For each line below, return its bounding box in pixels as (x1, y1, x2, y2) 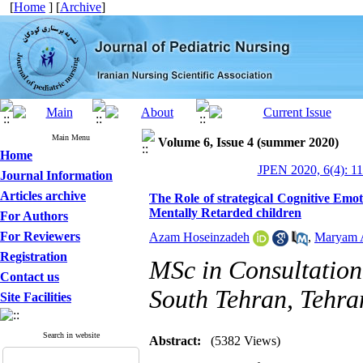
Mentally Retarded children (149, 206, 301, 220)
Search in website (42, 331, 100, 340)
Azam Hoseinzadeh (149, 230, 250, 244)
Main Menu (52, 133, 90, 142)
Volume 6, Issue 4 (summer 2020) (158, 135, 339, 149)
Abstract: (149, 334, 201, 348)
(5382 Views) (211, 334, 280, 348)
